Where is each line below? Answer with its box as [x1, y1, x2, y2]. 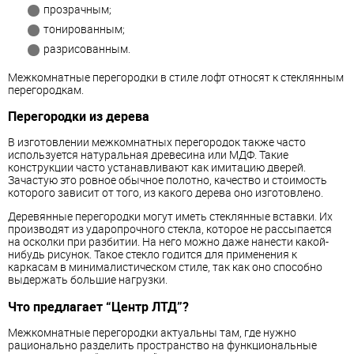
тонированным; [43, 21, 125, 36]
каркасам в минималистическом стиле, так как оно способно [8, 259, 322, 275]
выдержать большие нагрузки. [8, 272, 168, 288]
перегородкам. [8, 81, 84, 97]
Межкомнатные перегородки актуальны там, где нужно [8, 325, 296, 341]
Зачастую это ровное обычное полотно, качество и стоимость [8, 172, 327, 188]
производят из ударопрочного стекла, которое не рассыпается [8, 221, 332, 237]
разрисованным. [43, 40, 130, 56]
